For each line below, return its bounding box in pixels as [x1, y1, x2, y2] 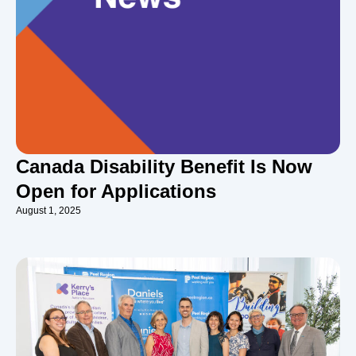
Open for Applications [16, 180, 216, 203]
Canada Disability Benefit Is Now [16, 156, 312, 178]
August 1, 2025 [16, 205, 81, 217]
